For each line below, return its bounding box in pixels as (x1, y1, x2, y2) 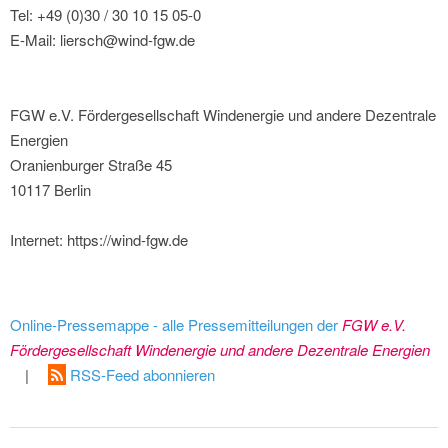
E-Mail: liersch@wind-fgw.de (10, 29, 195, 51)
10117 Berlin (10, 179, 91, 201)
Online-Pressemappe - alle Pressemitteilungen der (10, 314, 342, 336)
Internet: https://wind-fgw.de (10, 229, 188, 251)
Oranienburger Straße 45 (10, 154, 172, 176)
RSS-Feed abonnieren (66, 364, 215, 386)
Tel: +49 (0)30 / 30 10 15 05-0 (10, 4, 201, 26)
